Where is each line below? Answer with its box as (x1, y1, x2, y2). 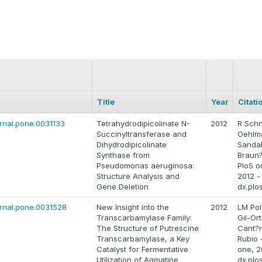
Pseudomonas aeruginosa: (96, 161, 194, 171)
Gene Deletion (96, 182, 149, 192)
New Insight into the (96, 202, 169, 212)
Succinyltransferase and (96, 129, 187, 139)
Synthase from (96, 150, 150, 160)
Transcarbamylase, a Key (96, 234, 189, 244)
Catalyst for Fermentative (96, 244, 188, 254)
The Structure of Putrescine (96, 223, 199, 233)
